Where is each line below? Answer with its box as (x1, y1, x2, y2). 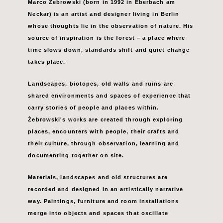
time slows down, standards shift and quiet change (28, 46, 190, 53)
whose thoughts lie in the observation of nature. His (28, 22, 194, 29)
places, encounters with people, (28, 128, 131, 134)
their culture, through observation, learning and (28, 140, 180, 146)
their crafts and (130, 128, 180, 134)
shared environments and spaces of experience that (28, 92, 191, 99)
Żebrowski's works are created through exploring (28, 116, 183, 122)
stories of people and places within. (45, 104, 159, 111)
